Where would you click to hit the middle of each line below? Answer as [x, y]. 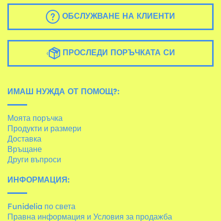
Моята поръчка [35, 118]
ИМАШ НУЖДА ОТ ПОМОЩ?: [63, 91]
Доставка [24, 138]
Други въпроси [34, 159]
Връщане [25, 149]
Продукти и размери [44, 128]
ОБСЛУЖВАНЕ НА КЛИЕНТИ [117, 16]
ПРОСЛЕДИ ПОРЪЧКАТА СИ [117, 52]
